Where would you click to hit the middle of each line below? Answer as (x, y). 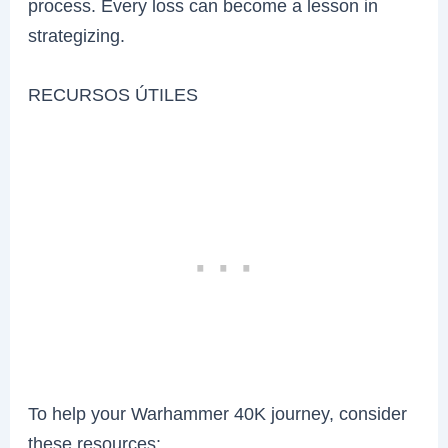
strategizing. (77, 35)
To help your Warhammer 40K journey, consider (218, 414)
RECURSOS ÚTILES (113, 95)
